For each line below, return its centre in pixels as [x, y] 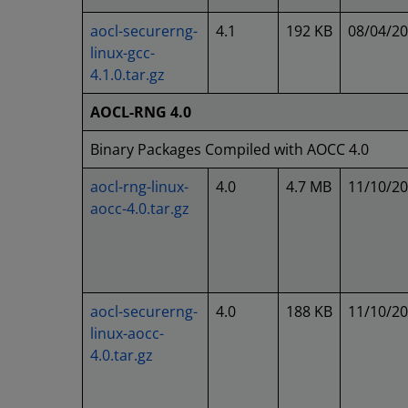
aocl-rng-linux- [139, 187]
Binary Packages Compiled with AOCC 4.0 [229, 149]
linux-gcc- [122, 53]
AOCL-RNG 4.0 [141, 112]
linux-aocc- [127, 333]
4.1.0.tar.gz [127, 75]
